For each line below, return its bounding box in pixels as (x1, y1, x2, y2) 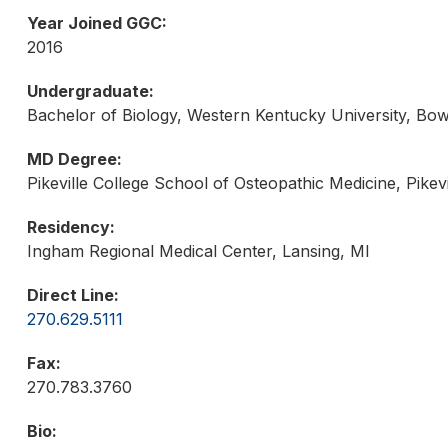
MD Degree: (26, 149, 122, 170)
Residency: (26, 217, 115, 238)
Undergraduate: (26, 81, 154, 102)
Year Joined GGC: (26, 13, 167, 34)
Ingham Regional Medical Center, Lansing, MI (26, 241, 370, 262)
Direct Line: (26, 285, 119, 306)
